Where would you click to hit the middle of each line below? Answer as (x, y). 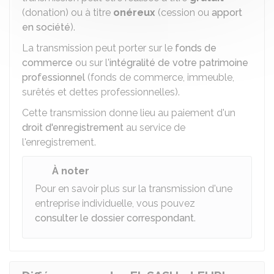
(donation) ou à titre (68, 13)
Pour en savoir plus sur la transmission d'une (134, 189)
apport (227, 13)
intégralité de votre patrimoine (179, 63)
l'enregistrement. (59, 142)
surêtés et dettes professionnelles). (101, 92)
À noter (71, 171)
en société (46, 27)
